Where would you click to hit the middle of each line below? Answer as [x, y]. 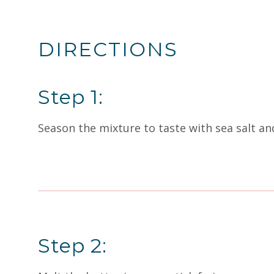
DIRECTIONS [108, 49]
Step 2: [72, 246]
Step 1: [71, 97]
